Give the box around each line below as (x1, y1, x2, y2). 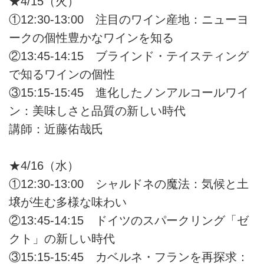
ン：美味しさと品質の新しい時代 (9, 104, 186, 117)
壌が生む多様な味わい (9, 196, 127, 209)
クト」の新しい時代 (9, 232, 115, 246)
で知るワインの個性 (9, 67, 115, 81)
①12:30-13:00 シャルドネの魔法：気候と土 (9, 177, 249, 191)
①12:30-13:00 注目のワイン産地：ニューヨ (9, 12, 249, 26)
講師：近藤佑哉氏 (9, 122, 103, 136)
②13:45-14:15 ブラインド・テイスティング (9, 49, 249, 62)
